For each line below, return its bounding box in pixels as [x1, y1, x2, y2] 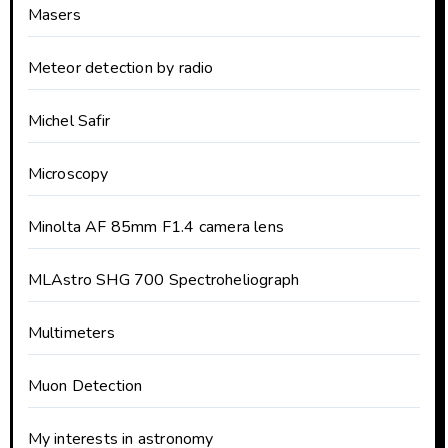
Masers [27, 3, 81, 26]
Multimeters [27, 321, 115, 344]
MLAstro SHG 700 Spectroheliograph [27, 268, 300, 291]
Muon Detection [27, 374, 143, 397]
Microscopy [27, 162, 109, 185]
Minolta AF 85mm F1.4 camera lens [27, 215, 284, 238]
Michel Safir [27, 109, 110, 132]
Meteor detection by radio [27, 56, 214, 79]
